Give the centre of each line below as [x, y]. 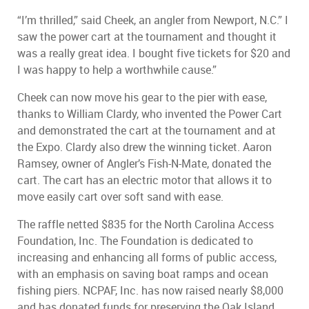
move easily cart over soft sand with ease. [120, 197]
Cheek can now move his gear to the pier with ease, [142, 98]
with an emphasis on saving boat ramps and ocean [143, 275]
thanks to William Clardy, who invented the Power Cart [150, 114]
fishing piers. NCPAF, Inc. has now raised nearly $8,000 [150, 291]
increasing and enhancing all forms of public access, [147, 258]
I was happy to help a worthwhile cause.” [117, 70]
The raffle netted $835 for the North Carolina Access [146, 225]
